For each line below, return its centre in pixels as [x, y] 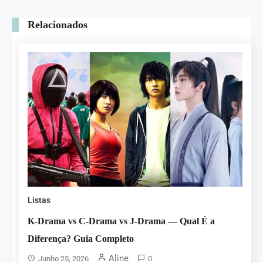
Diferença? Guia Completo [81, 239]
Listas [39, 200]
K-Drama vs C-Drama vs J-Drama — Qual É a [122, 221]
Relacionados [58, 24]
